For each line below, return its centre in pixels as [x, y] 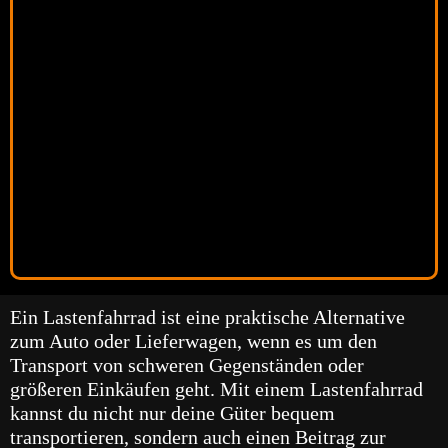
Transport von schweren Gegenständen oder [187, 365]
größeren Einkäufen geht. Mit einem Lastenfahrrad [216, 389]
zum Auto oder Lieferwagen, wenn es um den [193, 341]
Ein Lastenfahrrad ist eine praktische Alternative [207, 317]
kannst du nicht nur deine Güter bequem [172, 413]
